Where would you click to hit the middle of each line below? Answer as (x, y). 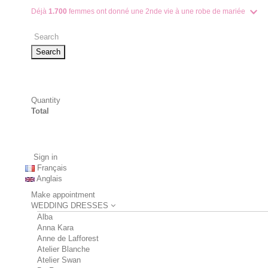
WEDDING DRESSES (71, 205)
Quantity (46, 100)
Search (48, 52)
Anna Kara (55, 228)
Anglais (49, 179)
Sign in (44, 157)
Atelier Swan (59, 260)
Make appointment (63, 195)
